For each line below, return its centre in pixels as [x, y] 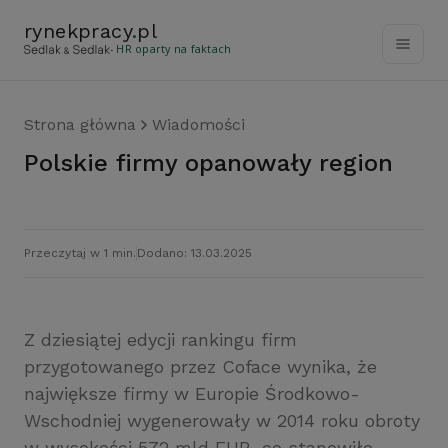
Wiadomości [198, 124]
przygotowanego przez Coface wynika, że [200, 366]
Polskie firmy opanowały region [216, 163]
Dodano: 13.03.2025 [194, 253]
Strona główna [80, 124]
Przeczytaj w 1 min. [80, 253]
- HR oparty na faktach [171, 49]
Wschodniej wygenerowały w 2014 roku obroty [222, 420]
